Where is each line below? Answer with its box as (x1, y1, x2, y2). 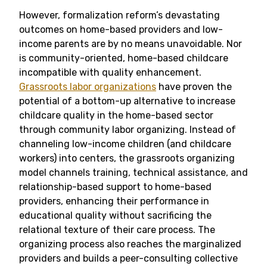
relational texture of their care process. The (19, 224, 215, 236)
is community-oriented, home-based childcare (19, 52, 228, 64)
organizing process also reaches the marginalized (19, 238, 241, 250)
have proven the (156, 81, 232, 93)
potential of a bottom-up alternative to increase (19, 95, 235, 107)
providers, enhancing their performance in (19, 195, 209, 207)
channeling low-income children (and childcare (19, 138, 231, 150)
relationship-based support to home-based (19, 181, 212, 193)
